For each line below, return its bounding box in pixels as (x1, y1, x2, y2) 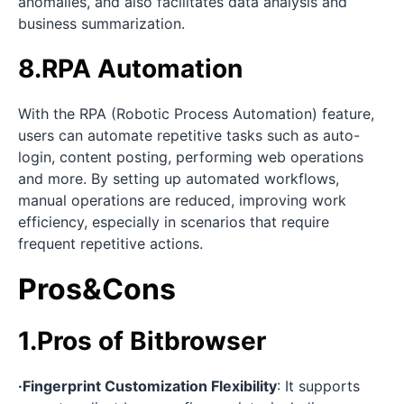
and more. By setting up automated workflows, (18, 170, 339, 188)
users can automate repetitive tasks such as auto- (18, 126, 360, 145)
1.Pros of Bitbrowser (18, 326, 266, 357)
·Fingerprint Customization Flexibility (18, 377, 277, 396)
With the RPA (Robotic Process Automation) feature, (18, 105, 374, 124)
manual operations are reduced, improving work (18, 191, 346, 210)
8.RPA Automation (18, 53, 243, 85)
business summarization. (18, 14, 185, 33)
